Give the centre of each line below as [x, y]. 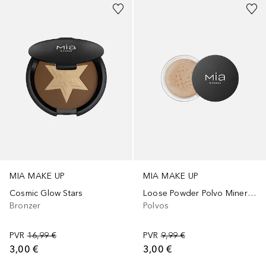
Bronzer [25, 205]
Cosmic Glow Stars [46, 193]
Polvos [156, 205]
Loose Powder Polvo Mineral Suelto [251, 193]
